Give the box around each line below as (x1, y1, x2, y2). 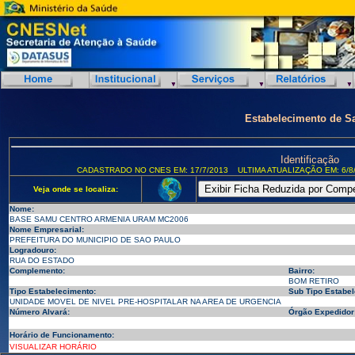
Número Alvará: (10, 307, 70, 316)
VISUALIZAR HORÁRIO (10, 342, 97, 351)
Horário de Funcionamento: (10, 330, 114, 339)
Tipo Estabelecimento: (10, 287, 96, 296)
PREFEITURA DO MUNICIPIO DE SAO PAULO (10, 235, 181, 244)
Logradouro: (10, 246, 56, 254)
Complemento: (10, 266, 65, 275)
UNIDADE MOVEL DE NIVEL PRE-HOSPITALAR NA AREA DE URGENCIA (10, 297, 281, 306)
